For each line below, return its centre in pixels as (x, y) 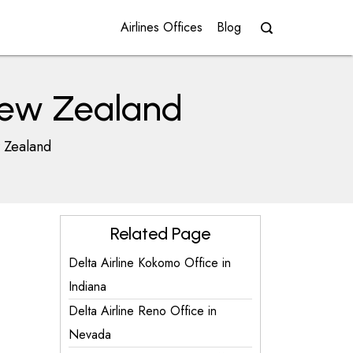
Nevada (90, 334)
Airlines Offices (162, 27)
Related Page (160, 234)
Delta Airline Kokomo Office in (150, 263)
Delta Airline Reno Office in (143, 311)
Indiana (87, 286)
